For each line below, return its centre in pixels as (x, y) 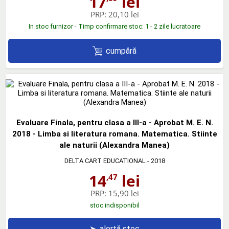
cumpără (121, 51)
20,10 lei (123, 15)
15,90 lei (123, 193)
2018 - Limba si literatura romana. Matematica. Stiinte (114, 134)
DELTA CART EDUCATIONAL (105, 161)
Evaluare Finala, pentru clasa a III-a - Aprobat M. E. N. (114, 123)
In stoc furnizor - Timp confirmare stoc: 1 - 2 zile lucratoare (114, 27)
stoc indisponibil (114, 205)
